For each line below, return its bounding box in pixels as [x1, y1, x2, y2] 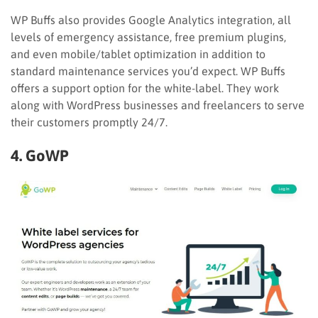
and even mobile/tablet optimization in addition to [11, 47, 265, 60]
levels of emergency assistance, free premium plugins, [11, 30, 286, 43]
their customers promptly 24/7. [11, 115, 170, 128]
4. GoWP [11, 146, 69, 165]
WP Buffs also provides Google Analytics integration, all [11, 13, 291, 26]
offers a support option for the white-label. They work [11, 81, 279, 94]
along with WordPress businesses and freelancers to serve [11, 98, 305, 111]
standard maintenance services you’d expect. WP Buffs [11, 64, 285, 77]
